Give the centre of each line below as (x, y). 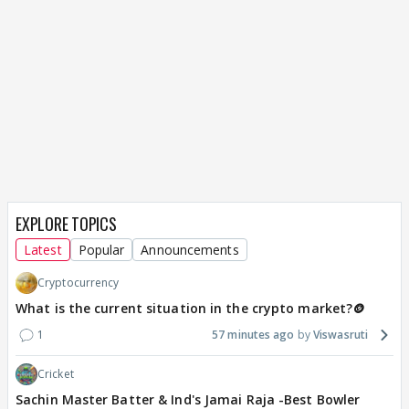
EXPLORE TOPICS (66, 224)
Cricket (56, 374)
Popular (101, 250)
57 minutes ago (253, 335)
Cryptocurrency (79, 283)
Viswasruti (341, 335)
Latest (43, 250)
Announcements (190, 250)
